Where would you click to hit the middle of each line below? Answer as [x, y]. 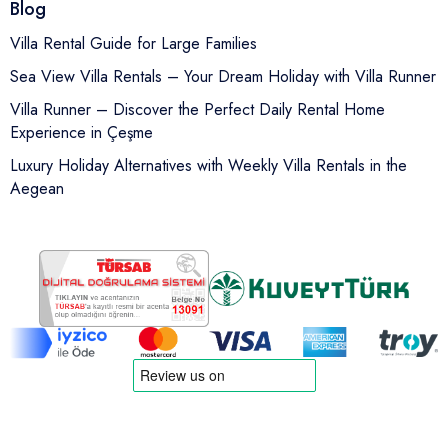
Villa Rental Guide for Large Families [133, 43]
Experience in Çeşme [81, 132]
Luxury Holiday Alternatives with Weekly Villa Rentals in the [208, 165]
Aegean [37, 188]
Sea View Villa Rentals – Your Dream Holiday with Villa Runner [223, 76]
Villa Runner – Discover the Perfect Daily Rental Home [197, 109]
